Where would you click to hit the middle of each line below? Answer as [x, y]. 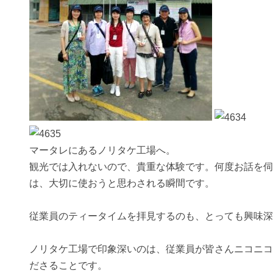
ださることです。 [68, 266]
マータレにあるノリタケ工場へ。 [102, 151]
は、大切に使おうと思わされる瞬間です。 [122, 183]
